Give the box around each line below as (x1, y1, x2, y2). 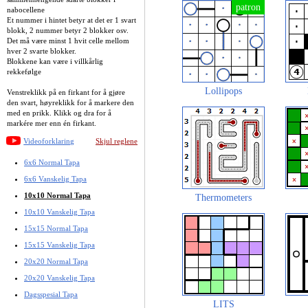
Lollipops (205, 86, 242, 96)
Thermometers (195, 192, 252, 203)
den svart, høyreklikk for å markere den (7, 98, 134, 107)
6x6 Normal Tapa (24, 157, 80, 166)
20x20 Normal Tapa (24, 256, 88, 265)
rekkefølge (7, 67, 41, 76)
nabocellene (7, 5, 45, 14)
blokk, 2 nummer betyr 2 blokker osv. (7, 25, 129, 34)
